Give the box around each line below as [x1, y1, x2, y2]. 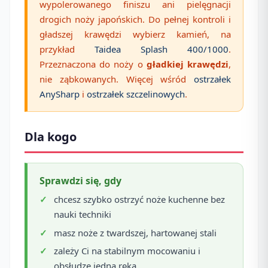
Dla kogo [25, 128, 77, 145]
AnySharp [39, 87, 80, 100]
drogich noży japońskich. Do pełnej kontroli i [39, 13, 231, 25]
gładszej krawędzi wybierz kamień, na [39, 28, 231, 40]
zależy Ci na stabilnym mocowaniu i [54, 244, 200, 257]
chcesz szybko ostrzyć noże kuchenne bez [54, 193, 225, 206]
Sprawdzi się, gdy [39, 173, 121, 187]
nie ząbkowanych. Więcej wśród [39, 72, 194, 85]
